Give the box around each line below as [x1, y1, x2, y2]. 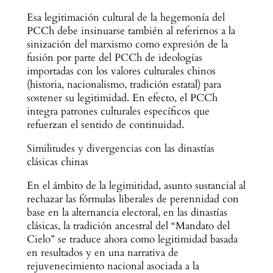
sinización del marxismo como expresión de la [26, 37, 228, 52]
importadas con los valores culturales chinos [26, 64, 216, 79]
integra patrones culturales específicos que [26, 104, 210, 119]
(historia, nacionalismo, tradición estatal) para [26, 77, 221, 92]
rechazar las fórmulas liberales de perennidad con [26, 191, 239, 206]
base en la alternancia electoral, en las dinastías [26, 205, 227, 219]
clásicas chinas [26, 155, 88, 169]
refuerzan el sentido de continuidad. [26, 118, 184, 132]
